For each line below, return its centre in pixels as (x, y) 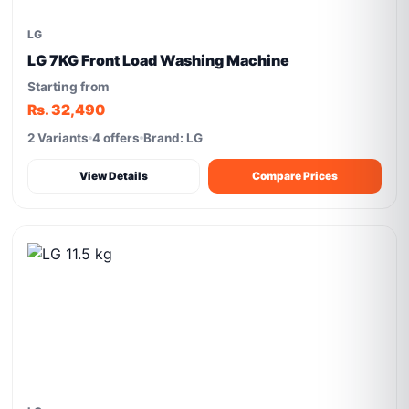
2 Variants (58, 138)
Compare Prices (295, 176)
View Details (114, 176)
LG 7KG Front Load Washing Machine (159, 60)
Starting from (69, 87)
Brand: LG (173, 138)
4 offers (116, 138)
